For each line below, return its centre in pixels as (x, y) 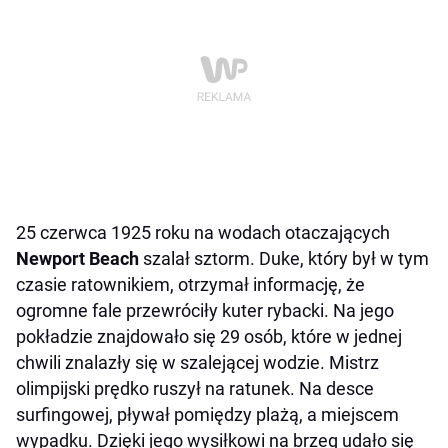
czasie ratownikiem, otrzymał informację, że (190, 284)
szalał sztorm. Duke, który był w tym (284, 258)
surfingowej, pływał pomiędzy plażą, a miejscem (207, 414)
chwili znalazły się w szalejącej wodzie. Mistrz (197, 362)
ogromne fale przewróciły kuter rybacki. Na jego (205, 310)
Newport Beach (77, 258)
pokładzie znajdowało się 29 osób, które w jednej (209, 336)
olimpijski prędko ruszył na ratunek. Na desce (195, 388)
